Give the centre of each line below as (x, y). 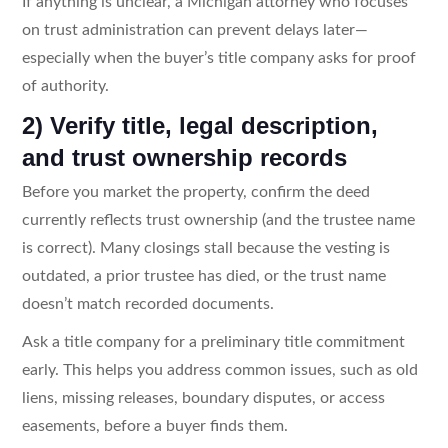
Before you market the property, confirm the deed (195, 191)
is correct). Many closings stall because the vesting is (205, 247)
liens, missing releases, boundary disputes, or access (203, 397)
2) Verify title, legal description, (199, 125)
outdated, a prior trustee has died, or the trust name (203, 275)
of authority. (65, 85)
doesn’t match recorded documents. (147, 303)
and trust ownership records (184, 157)
